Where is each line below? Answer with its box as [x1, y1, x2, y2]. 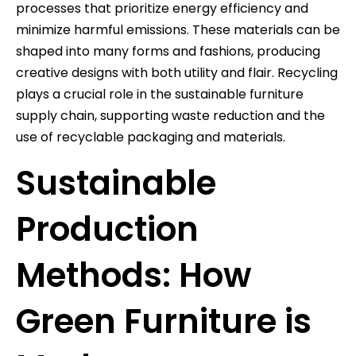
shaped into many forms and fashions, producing [16, 41, 320, 60]
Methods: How [16, 251, 251, 299]
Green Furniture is [16, 297, 311, 345]
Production [16, 205, 199, 253]
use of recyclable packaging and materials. [16, 127, 285, 146]
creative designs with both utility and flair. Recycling [16, 63, 338, 82]
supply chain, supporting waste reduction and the [16, 106, 325, 125]
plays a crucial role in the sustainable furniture [16, 84, 304, 103]
